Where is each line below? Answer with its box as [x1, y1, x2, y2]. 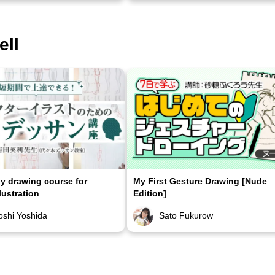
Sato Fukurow [159, 210, 213, 220]
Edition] [133, 188, 166, 198]
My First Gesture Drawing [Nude [133, 176, 267, 186]
